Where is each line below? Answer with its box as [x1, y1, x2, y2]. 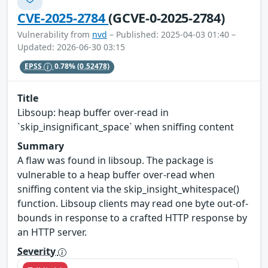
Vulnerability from [17, 28, 92, 40]
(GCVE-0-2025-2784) [108, 8, 225, 26]
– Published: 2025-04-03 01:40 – [107, 28, 236, 40]
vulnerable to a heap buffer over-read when [17, 168, 215, 182]
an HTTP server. [17, 226, 87, 239]
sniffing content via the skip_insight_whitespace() [17, 182, 239, 196]
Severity [17, 245, 58, 258]
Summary [17, 139, 64, 153]
